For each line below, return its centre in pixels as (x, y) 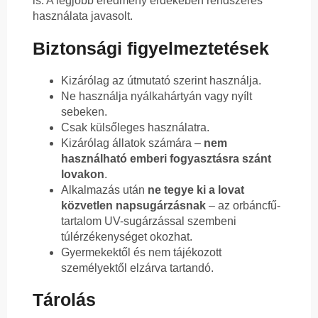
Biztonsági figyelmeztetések (151, 48)
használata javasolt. (83, 16)
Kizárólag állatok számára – (132, 143)
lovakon (83, 174)
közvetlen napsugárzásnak (133, 205)
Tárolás (64, 300)
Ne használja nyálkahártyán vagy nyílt (157, 96)
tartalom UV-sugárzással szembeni (149, 221)
